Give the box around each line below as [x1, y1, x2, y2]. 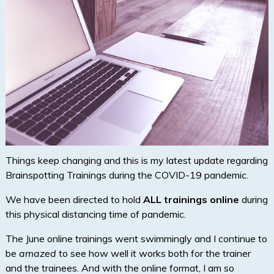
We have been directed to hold [5, 193, 143, 206]
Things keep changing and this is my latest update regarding [5, 154, 268, 167]
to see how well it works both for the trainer [56, 247, 251, 260]
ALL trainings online [143, 193, 239, 206]
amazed [18, 247, 56, 260]
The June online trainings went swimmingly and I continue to [5, 232, 267, 245]
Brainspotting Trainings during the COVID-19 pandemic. [5, 169, 248, 182]
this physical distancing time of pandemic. [5, 208, 186, 221]
